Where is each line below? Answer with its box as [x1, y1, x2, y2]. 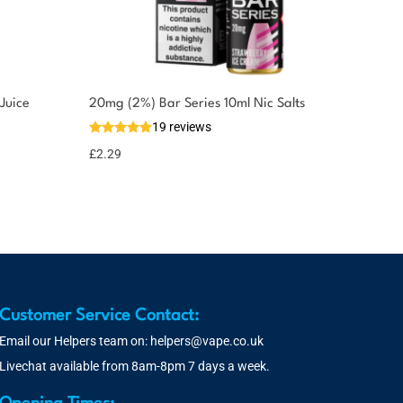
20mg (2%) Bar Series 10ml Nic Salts [89, 97, 305, 111]
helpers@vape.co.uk [150, 334, 264, 348]
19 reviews [152, 120, 211, 134]
